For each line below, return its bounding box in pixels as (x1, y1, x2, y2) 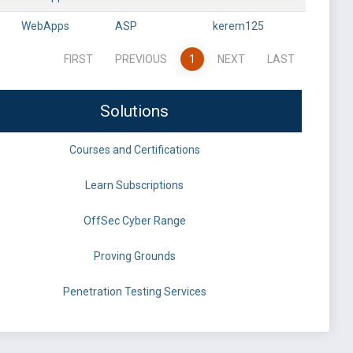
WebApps (21, 20, 69, 32)
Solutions (100, 102, 169, 121)
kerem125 (213, 20, 264, 32)
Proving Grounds (93, 250, 176, 262)
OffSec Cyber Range (83, 214, 186, 227)
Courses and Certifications (69, 143, 200, 156)
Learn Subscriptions (85, 179, 184, 191)
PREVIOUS (114, 53, 167, 65)
